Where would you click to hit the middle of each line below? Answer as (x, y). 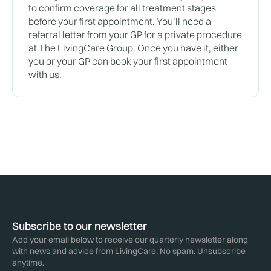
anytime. (28, 263)
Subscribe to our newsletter (80, 226)
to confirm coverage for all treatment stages (122, 8)
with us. (45, 75)
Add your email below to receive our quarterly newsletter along (130, 240)
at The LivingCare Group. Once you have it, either (133, 48)
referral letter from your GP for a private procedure (135, 35)
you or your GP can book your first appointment (128, 61)
